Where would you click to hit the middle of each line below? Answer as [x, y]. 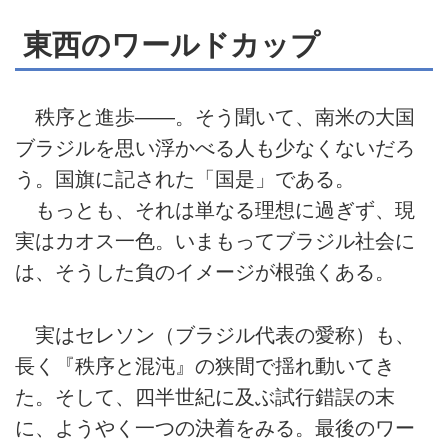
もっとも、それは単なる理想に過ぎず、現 [215, 210]
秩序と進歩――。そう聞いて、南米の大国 [215, 117]
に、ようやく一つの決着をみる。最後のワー [215, 427]
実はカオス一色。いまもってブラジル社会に [215, 241]
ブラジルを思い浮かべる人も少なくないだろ [215, 148]
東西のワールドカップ [171, 44]
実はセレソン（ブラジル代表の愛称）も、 [215, 334]
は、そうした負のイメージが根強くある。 [205, 272]
